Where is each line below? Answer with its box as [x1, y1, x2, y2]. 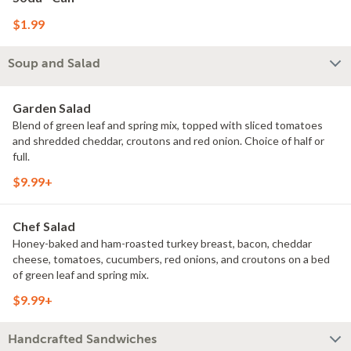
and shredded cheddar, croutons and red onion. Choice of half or [13, 134, 324, 147]
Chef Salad [13, 219, 75, 233]
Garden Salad [13, 100, 91, 115]
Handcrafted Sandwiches [8, 332, 157, 346]
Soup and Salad [8, 56, 100, 71]
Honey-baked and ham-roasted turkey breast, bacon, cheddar [13, 237, 312, 250]
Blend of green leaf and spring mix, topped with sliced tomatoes [13, 118, 323, 132]
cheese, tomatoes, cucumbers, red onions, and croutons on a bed [13, 252, 330, 266]
